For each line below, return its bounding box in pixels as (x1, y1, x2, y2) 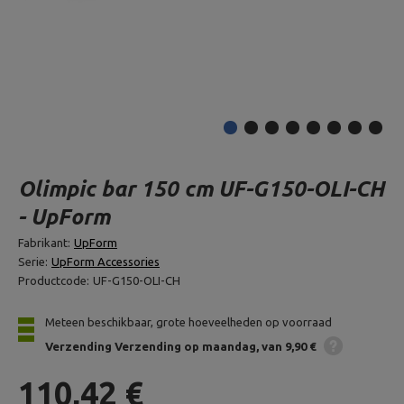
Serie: (18, 255, 48, 268)
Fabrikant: (18, 236, 70, 249)
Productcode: (18, 274, 89, 287)
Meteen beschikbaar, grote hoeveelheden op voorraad (45, 316, 332, 328)
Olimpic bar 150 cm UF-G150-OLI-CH (18, 177, 384, 201)
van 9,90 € (262, 339, 316, 353)
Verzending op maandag (115, 339, 256, 353)
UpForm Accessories (51, 255, 160, 268)
